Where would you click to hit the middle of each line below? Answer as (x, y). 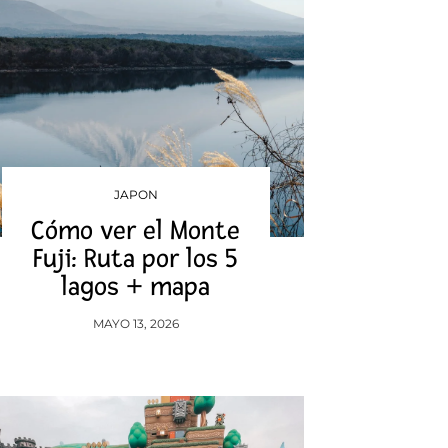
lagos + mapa (136, 287)
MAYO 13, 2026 (135, 323)
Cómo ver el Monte (136, 231)
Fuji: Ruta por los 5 (136, 259)
